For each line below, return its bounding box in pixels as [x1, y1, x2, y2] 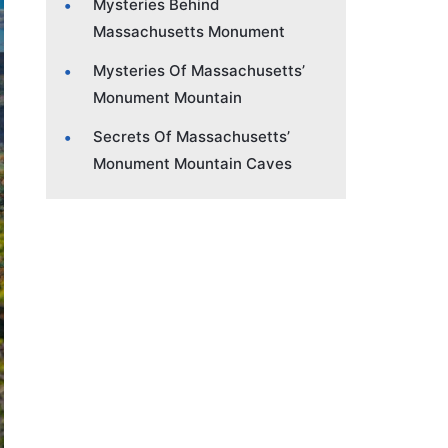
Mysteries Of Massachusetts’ [93, 60, 305, 80]
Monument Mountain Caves [93, 153, 292, 173]
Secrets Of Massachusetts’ [93, 126, 290, 146]
